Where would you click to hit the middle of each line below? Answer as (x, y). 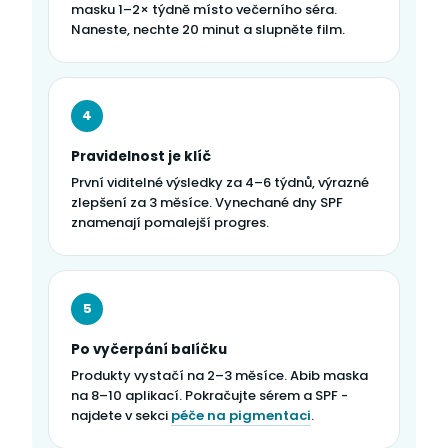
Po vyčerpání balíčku (149, 349)
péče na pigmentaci (241, 415)
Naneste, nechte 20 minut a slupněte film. (208, 29)
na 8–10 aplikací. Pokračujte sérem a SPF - (209, 395)
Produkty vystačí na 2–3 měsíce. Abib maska (219, 375)
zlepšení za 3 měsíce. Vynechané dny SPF (207, 202)
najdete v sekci (121, 415)
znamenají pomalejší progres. (170, 222)
